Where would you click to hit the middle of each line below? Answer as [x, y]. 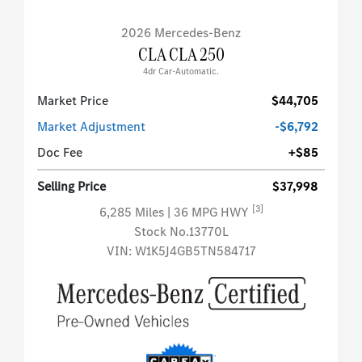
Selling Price [72, 187]
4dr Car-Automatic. [181, 72]
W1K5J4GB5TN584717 [195, 251]
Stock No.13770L [181, 232]
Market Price [73, 101]
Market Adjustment [91, 127]
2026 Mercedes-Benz [181, 33]
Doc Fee [60, 153]
